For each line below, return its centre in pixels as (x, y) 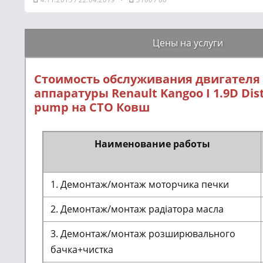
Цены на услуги (188, 43)
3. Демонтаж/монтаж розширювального (143, 234)
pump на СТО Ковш (92, 107)
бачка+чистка (82, 249)
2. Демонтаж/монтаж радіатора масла (137, 209)
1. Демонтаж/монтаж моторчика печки (140, 184)
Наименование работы (152, 144)
